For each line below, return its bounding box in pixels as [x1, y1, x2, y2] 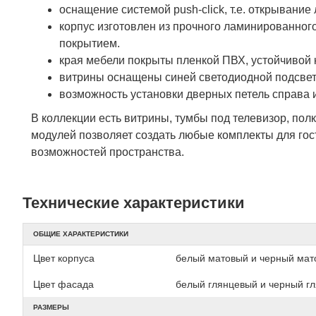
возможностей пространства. [31, 146, 187, 158]
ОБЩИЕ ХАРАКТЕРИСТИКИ [33, 230, 128, 238]
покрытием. [59, 37, 120, 49]
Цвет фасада [33, 279, 94, 290]
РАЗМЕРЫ [33, 303, 69, 311]
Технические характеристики [23, 194, 245, 212]
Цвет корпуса [33, 253, 95, 264]
